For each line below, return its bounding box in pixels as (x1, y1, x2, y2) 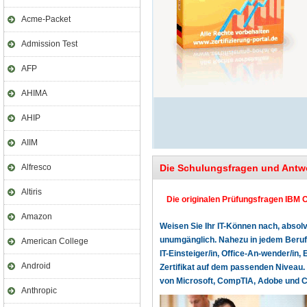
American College (21, 236, 88, 246)
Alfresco (21, 162, 51, 172)
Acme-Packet (21, 14, 71, 24)
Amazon (21, 212, 52, 221)
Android (21, 261, 51, 271)
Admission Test (21, 39, 77, 49)
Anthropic (21, 286, 57, 295)
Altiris (21, 187, 42, 197)
